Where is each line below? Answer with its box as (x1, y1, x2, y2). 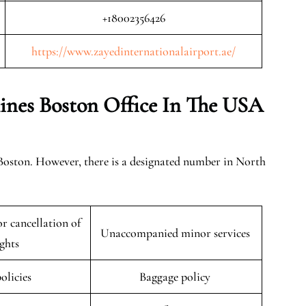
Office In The (103, 92, 222, 118)
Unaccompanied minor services (100, 225, 253, 240)
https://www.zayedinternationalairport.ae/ (31, 44, 236, 59)
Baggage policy (139, 269, 213, 284)
